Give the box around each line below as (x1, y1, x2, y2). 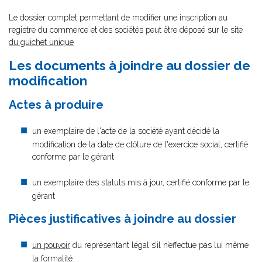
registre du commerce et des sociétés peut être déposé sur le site (9, 25, 243, 35)
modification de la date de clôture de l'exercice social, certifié (32, 140, 248, 149)
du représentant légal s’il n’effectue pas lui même (70, 240, 249, 250)
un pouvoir (32, 240, 70, 250)
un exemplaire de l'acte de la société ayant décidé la (32, 126, 219, 136)
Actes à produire (9, 98, 104, 112)
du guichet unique (9, 37, 74, 47)
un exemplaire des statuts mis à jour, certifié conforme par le (32, 178, 249, 187)
